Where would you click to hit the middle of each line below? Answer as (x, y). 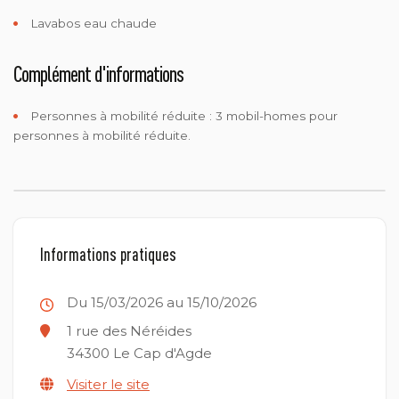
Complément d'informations (98, 73)
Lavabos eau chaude (92, 23)
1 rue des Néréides (129, 331)
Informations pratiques (108, 254)
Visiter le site (108, 384)
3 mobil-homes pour (277, 115)
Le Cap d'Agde (161, 353)
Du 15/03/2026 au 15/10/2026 (162, 302)
